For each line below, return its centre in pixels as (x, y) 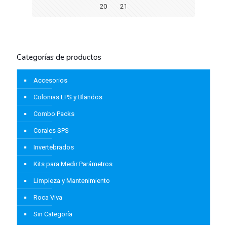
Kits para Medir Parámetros (73, 164)
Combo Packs (54, 113)
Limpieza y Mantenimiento (72, 180)
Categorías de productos (59, 57)
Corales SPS (51, 130)
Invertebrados (54, 147)
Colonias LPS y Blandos (68, 97)
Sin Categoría (53, 214)
